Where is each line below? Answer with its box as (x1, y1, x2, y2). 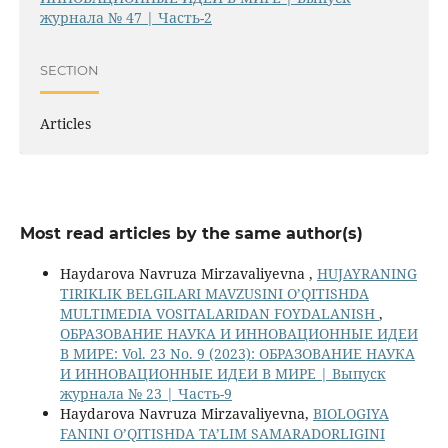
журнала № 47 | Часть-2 (39, 8, 212, 28)
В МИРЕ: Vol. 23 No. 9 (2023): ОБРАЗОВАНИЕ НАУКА (59, 344, 415, 364)
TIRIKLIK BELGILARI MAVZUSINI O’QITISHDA (59, 284, 369, 304)
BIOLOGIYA (312, 404, 389, 424)
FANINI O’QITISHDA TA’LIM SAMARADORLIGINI (59, 424, 385, 444)
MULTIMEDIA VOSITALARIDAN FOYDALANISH (59, 304, 379, 324)
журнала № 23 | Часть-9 (59, 384, 232, 404)
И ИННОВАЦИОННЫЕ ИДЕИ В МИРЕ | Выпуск (59, 364, 386, 384)
